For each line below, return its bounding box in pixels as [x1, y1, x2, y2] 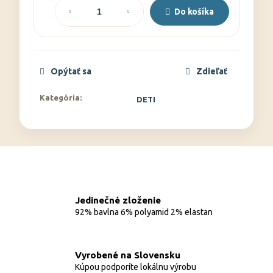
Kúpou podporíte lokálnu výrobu [75, 261, 196, 272]
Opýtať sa [51, 66, 91, 76]
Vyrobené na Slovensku [75, 249, 180, 260]
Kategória [40, 93, 80, 102]
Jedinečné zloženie [75, 194, 161, 205]
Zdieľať [196, 66, 227, 76]
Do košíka [174, 6, 214, 16]
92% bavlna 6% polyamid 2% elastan [75, 207, 213, 217]
